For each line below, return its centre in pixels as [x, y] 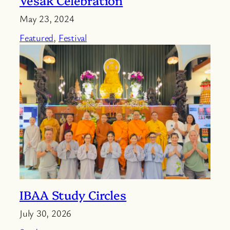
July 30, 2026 [46, 213]
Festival [73, 37]
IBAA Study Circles [73, 194]
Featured [37, 37]
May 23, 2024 [47, 18]
